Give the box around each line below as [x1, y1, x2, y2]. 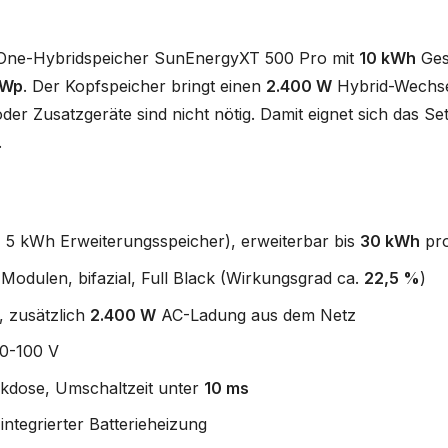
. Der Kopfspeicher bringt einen [23, 76, 266, 97]
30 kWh [360, 231, 420, 252]
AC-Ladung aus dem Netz [156, 304, 356, 325]
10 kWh [359, 48, 416, 69]
